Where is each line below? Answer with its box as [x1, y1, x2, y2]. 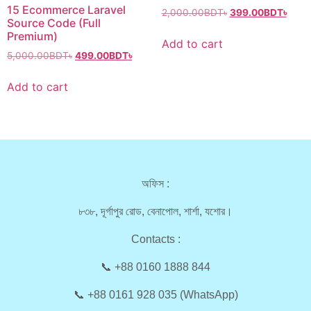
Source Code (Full [7, 16, 101, 31]
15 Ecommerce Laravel [7, 3, 126, 17]
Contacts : [131, 233, 180, 246]
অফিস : [142, 178, 169, 190]
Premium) [7, 29, 58, 44]
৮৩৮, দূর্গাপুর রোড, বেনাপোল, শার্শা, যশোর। [78, 205, 233, 218]
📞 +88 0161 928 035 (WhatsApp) [73, 289, 238, 301]
